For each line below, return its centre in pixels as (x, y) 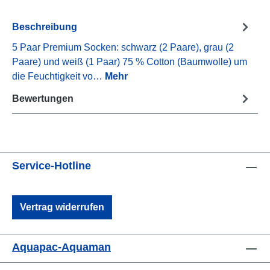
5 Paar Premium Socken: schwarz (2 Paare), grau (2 (123, 48)
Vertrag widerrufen (62, 207)
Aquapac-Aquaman (61, 247)
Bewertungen (43, 98)
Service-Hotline (52, 166)
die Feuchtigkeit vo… (58, 77)
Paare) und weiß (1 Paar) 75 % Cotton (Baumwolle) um (130, 62)
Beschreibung (45, 27)
